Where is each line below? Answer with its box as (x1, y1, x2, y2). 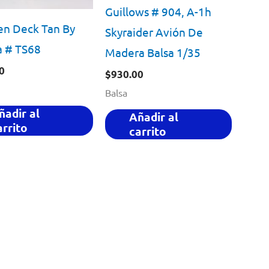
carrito (128, 124, 166, 139)
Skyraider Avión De (104, 24, 203, 39)
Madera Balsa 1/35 (104, 44, 201, 59)
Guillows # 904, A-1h (104, 4, 211, 19)
